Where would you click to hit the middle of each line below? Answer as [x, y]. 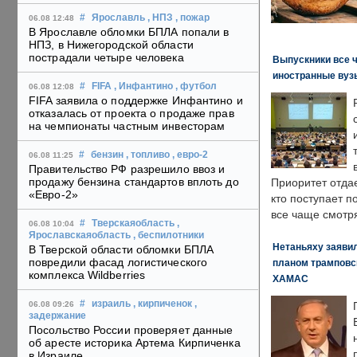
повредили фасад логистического [118, 263]
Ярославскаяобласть [80, 235]
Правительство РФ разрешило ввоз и [127, 169]
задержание [57, 316]
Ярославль [118, 18]
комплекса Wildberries [87, 275]
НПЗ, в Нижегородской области [111, 45]
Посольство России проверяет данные [131, 330]
